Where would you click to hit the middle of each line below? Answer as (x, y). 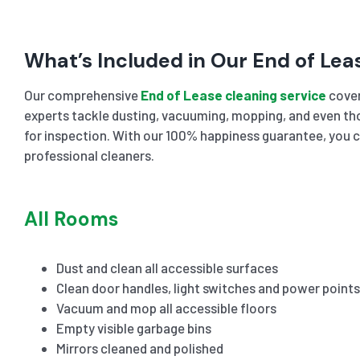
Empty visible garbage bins (133, 327)
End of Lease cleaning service (233, 94)
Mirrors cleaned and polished (139, 348)
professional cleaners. (89, 155)
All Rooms (71, 219)
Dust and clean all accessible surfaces (167, 267)
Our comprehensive (82, 94)
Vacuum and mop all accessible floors (166, 307)
